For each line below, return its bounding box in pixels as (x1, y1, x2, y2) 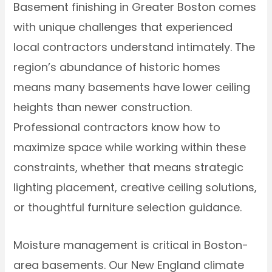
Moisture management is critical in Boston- (13, 237, 249, 253)
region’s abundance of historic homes (13, 59, 221, 75)
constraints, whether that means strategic (13, 160, 244, 175)
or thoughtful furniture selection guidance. (13, 200, 242, 216)
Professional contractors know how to (13, 120, 221, 135)
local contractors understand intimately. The (13, 39, 256, 55)
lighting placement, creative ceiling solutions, (13, 180, 257, 195)
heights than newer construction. (13, 100, 192, 115)
